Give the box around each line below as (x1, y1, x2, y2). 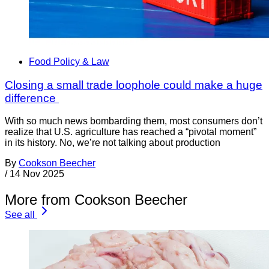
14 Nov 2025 (10, 169, 64, 180)
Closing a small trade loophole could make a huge (5, 78, 262, 91)
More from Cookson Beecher (5, 192, 187, 208)
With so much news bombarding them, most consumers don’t (5, 116, 262, 127)
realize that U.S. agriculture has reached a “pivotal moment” (5, 127, 256, 138)
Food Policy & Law (29, 56, 109, 67)
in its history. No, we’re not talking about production (5, 138, 220, 148)
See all (5, 210, 35, 220)
